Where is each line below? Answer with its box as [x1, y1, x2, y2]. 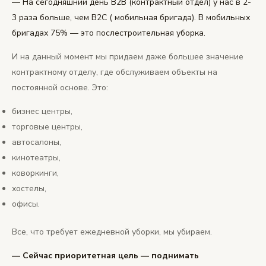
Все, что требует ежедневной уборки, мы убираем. [12, 226, 212, 238]
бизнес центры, [12, 106, 72, 118]
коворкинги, [12, 167, 59, 179]
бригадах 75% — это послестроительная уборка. [12, 27, 205, 39]
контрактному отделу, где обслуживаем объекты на [12, 66, 217, 78]
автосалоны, [12, 137, 61, 148]
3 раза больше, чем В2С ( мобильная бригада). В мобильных [12, 12, 250, 24]
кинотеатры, [12, 152, 61, 164]
